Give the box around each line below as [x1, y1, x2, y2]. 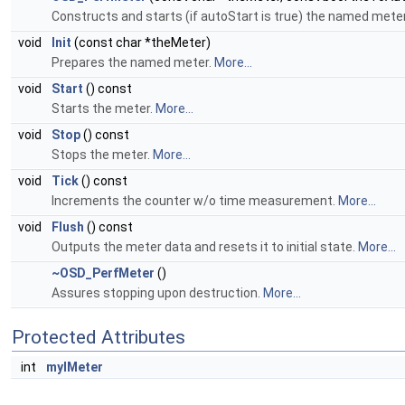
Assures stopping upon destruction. [52, 286, 263, 301]
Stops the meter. [52, 147, 153, 163]
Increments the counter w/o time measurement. [52, 193, 338, 209]
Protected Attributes [12, 326, 185, 349]
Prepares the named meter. [52, 55, 214, 71]
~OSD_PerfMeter [52, 266, 155, 281]
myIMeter [46, 360, 103, 375]
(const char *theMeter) [71, 35, 211, 51]
